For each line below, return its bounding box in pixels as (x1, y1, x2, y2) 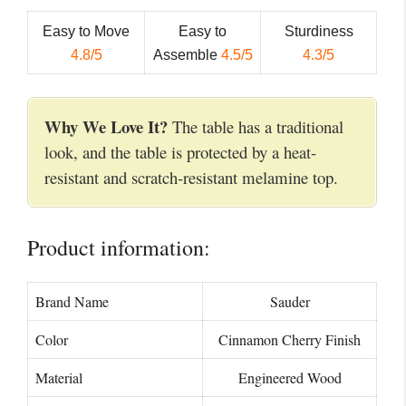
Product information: (27, 232, 210, 262)
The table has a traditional (168, 115, 343, 139)
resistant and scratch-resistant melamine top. (44, 166, 338, 189)
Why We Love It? (44, 114, 168, 140)
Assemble (152, 46, 221, 63)
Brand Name (35, 291, 109, 311)
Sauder (269, 291, 310, 311)
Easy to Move (43, 23, 130, 39)
